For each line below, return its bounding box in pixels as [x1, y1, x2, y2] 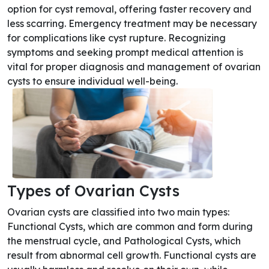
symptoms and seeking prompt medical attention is [7, 46, 243, 58]
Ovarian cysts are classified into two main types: [7, 206, 229, 218]
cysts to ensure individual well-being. [7, 75, 178, 87]
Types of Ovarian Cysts [7, 181, 180, 200]
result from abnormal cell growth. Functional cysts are [7, 249, 256, 261]
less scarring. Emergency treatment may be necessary [7, 17, 257, 29]
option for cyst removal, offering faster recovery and [7, 3, 252, 15]
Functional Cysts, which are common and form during [7, 220, 253, 232]
